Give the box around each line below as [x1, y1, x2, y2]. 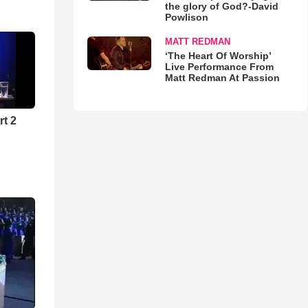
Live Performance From [164, 61, 274, 72]
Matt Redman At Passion [164, 72, 280, 83]
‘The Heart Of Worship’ [164, 50, 271, 61]
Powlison [164, 12, 208, 23]
